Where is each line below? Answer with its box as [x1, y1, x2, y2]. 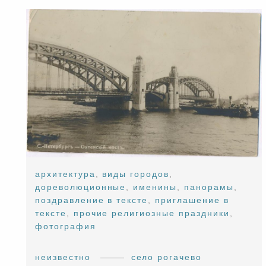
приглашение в [155, 195, 229, 205]
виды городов [102, 169, 170, 179]
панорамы [183, 182, 234, 192]
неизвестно [35, 252, 91, 262]
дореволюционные [35, 182, 126, 192]
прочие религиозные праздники [73, 208, 230, 218]
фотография [35, 221, 96, 231]
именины [133, 182, 178, 192]
